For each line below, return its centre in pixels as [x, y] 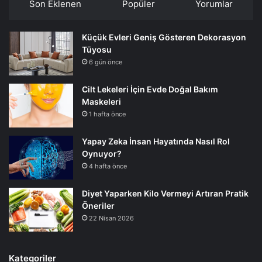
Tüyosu [97, 49]
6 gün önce [106, 62]
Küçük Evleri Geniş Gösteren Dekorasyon [164, 37]
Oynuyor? [102, 153]
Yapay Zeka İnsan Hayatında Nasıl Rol [156, 141]
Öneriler [98, 205]
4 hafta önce [108, 166]
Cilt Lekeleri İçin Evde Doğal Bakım [150, 89]
